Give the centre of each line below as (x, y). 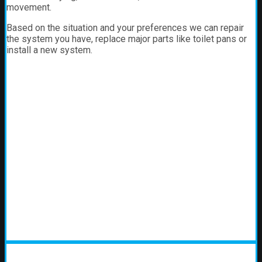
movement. (29, 7)
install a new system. (49, 50)
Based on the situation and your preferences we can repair (125, 28)
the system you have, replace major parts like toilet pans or (127, 39)
